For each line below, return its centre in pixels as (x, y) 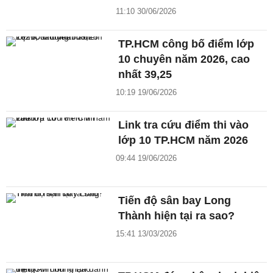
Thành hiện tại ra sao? (177, 215)
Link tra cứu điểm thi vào (184, 125)
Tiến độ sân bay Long (175, 200)
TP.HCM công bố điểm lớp (186, 44)
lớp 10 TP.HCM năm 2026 (183, 140)
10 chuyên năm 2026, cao (184, 59)
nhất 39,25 (145, 75)
